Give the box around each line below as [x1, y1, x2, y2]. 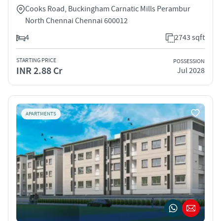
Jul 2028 [177, 66, 205, 76]
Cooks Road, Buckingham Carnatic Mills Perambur [25, 3, 190, 14]
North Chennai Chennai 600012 [25, 15, 128, 26]
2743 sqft [175, 32, 205, 42]
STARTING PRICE [16, 56, 56, 64]
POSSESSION [173, 58, 205, 66]
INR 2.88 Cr [16, 64, 62, 77]
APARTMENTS [26, 110, 56, 117]
